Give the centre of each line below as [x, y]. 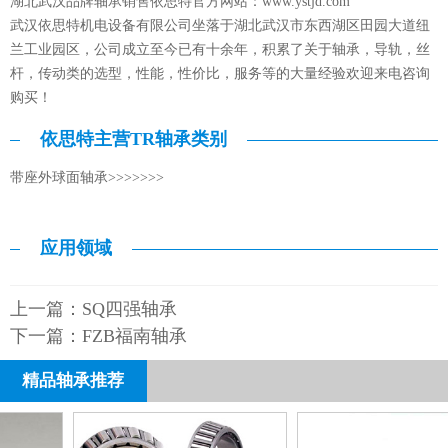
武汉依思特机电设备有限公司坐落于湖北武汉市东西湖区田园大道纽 [220, 26]
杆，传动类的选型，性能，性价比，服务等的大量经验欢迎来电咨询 [220, 74]
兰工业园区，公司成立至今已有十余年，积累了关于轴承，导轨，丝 [220, 50]
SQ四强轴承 [129, 309]
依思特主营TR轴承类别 [133, 139]
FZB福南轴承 [134, 336]
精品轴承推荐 [73, 381]
